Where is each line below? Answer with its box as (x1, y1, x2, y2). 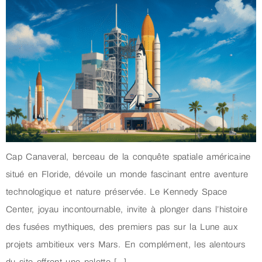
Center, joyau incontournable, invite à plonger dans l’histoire (6, 205, 247, 215)
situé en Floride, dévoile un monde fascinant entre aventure (6, 170, 249, 180)
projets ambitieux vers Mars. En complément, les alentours (6, 240, 246, 250)
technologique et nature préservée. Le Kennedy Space (6, 187, 227, 197)
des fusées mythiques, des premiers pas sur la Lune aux (6, 222, 237, 232)
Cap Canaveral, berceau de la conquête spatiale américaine (6, 152, 251, 162)
